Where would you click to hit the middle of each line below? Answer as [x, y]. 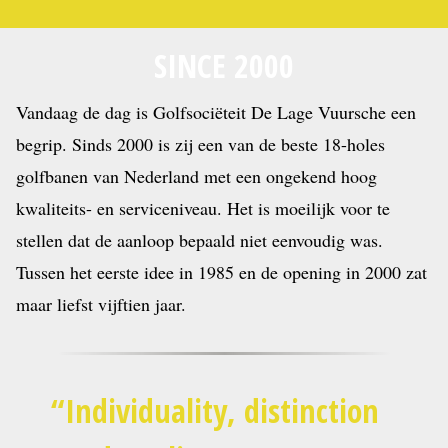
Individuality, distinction [222, 410]
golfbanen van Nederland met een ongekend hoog [196, 175]
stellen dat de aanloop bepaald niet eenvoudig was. [199, 239]
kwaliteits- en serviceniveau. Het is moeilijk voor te [203, 207]
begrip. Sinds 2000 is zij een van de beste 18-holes [200, 143]
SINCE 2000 [224, 65]
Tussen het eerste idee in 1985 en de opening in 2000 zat [221, 271]
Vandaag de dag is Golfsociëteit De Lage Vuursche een [216, 111]
